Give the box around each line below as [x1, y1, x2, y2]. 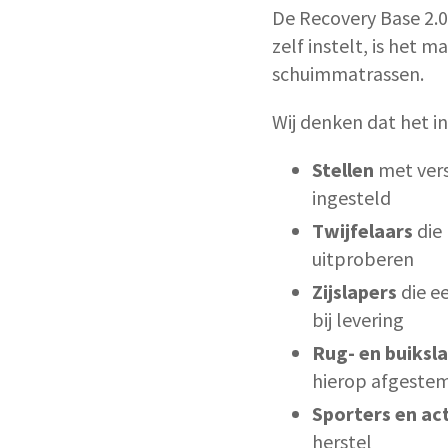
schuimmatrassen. [272, 60, 424, 86]
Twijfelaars [312, 217, 413, 243]
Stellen [312, 156, 374, 182]
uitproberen [312, 245, 414, 271]
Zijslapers [312, 278, 397, 304]
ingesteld [312, 184, 391, 210]
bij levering [312, 306, 404, 332]
